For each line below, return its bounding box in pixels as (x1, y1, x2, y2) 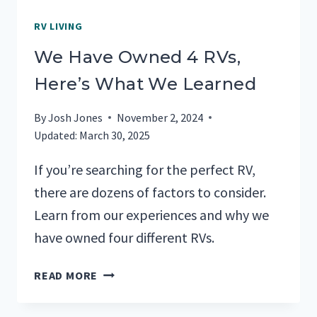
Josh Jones (48, 110, 103, 125)
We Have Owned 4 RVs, (34, 46, 241, 67)
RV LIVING (34, 19, 83, 33)
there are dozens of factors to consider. (34, 183, 266, 201)
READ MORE (34, 267, 98, 282)
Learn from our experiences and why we (34, 205, 269, 224)
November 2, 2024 (117, 110, 204, 125)
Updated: (34, 127, 77, 142)
